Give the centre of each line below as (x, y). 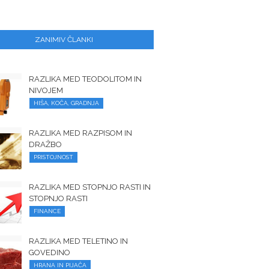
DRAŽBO (46, 144)
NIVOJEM (46, 90)
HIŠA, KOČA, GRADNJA (67, 103)
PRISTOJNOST (54, 157)
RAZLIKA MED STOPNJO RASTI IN (90, 187)
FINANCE (47, 211)
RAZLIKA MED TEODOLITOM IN (86, 79)
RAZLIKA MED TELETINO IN (79, 241)
